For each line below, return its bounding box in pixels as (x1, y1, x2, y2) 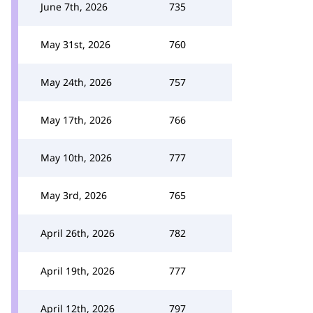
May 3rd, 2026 (41, 189, 107, 202)
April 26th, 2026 (41, 226, 115, 240)
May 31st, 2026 (41, 38, 110, 51)
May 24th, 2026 (41, 75, 112, 89)
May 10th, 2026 (41, 151, 112, 164)
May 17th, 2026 (41, 113, 112, 126)
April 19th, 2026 (41, 264, 115, 277)
